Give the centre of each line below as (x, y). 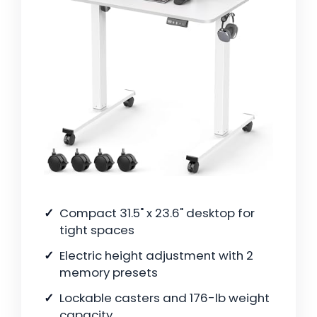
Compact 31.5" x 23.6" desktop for (157, 213)
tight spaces (97, 230)
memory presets (109, 273)
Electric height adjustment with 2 (156, 256)
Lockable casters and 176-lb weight (165, 298)
